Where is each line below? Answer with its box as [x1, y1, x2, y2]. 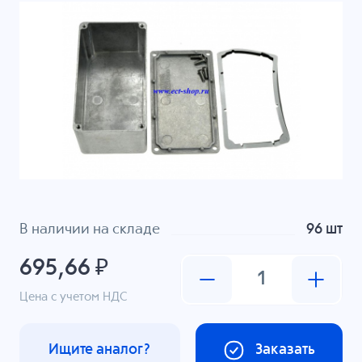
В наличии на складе [19, 221, 160, 237]
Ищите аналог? [48, 343, 151, 358]
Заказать [255, 343, 315, 358]
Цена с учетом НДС [19, 290, 128, 303]
